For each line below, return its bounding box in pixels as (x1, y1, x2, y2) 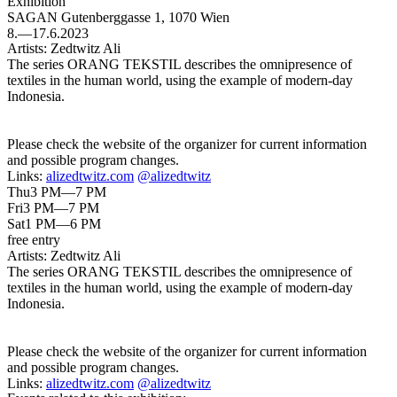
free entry (7, 232, 60, 248)
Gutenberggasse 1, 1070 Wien (61, 10, 230, 26)
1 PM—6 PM (25, 216, 101, 232)
